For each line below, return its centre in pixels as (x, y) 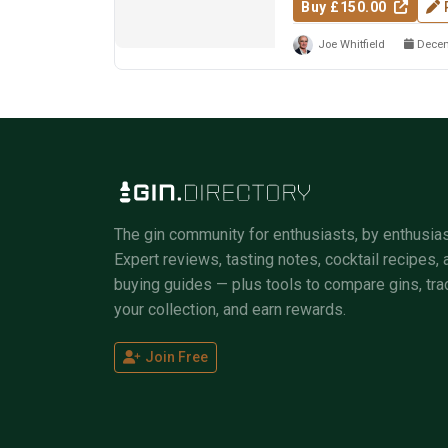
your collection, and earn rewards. (230, 310)
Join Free (176, 357)
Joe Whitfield (351, 45)
